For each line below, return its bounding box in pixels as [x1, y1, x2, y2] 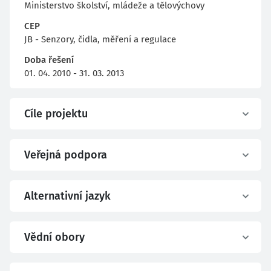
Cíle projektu [24, 107, 88, 120]
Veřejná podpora [24, 148, 107, 162]
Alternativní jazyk [24, 189, 111, 203]
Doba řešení [24, 54, 74, 65]
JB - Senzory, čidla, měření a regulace [24, 34, 176, 45]
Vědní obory [24, 230, 85, 244]
